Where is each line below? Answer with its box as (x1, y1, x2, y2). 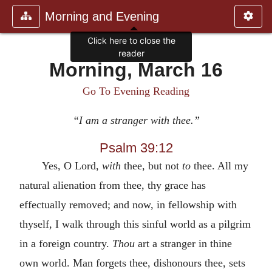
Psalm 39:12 (99, 140, 173, 155)
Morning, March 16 (49, 59, 223, 81)
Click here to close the (87, 35, 175, 46)
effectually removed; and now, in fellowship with (19, 198, 237, 211)
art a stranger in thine (135, 237, 232, 250)
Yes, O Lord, (41, 159, 102, 172)
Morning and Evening (45, 10, 159, 23)
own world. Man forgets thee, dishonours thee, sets (19, 256, 245, 269)
